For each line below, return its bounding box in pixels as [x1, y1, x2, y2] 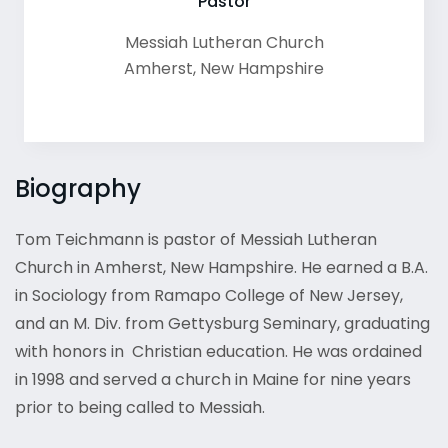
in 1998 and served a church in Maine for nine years [15, 368, 411, 391]
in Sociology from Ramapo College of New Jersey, [15, 284, 403, 307]
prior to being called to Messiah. [15, 396, 265, 419]
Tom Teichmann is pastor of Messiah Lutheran [15, 228, 377, 251]
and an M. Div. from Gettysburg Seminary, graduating [15, 312, 430, 335]
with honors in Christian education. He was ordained [15, 340, 422, 363]
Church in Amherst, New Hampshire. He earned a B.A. [15, 256, 428, 279]
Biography [15, 172, 141, 205]
